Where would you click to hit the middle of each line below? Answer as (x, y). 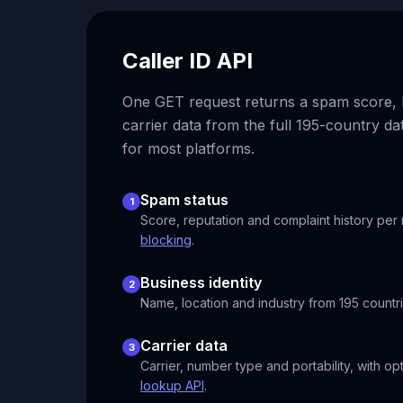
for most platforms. (188, 148)
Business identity (201, 282)
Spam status (184, 200)
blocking (166, 240)
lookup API (172, 385)
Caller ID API (188, 61)
